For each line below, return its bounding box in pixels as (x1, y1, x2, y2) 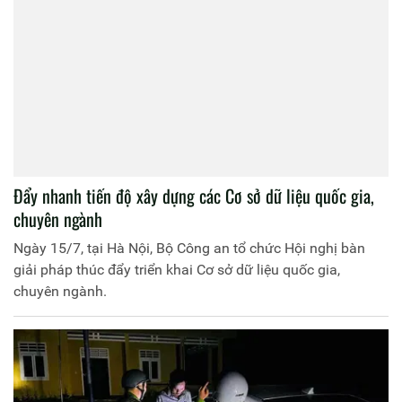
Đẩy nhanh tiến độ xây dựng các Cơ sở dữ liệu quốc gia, (13, 181, 374, 209)
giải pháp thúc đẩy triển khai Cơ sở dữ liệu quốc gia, (13, 260, 340, 278)
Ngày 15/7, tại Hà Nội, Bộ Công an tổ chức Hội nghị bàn (13, 239, 365, 257)
